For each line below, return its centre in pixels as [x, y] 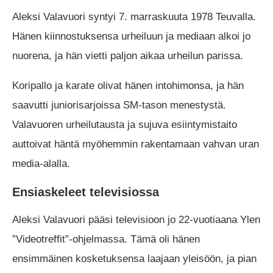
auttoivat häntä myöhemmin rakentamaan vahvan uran [136, 144]
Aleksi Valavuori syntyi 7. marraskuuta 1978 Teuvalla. [134, 17]
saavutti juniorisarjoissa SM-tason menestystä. [119, 105]
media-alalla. [41, 164]
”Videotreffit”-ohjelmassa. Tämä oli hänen [106, 239]
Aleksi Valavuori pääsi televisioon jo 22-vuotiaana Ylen [136, 220]
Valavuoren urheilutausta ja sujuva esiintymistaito [125, 125]
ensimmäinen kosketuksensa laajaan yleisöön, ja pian [134, 259]
